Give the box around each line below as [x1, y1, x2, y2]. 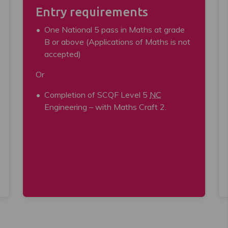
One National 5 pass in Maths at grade [44, 24, 185, 35]
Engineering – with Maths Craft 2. [44, 102, 167, 112]
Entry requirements [36, 5, 149, 19]
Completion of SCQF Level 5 [44, 90, 150, 100]
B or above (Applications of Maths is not [44, 37, 191, 47]
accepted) [44, 49, 81, 59]
